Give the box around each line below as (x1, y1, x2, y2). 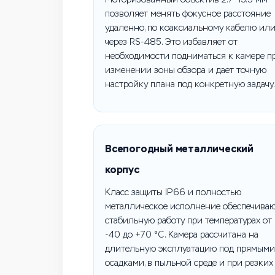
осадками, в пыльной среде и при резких (105, 258, 273, 268)
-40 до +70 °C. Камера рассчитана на (105, 230, 258, 240)
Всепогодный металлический (105, 142, 254, 155)
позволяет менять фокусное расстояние (105, 9, 271, 19)
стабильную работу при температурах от (105, 215, 272, 226)
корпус (105, 163, 139, 176)
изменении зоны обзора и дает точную (105, 65, 266, 76)
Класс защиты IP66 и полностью (105, 187, 241, 198)
